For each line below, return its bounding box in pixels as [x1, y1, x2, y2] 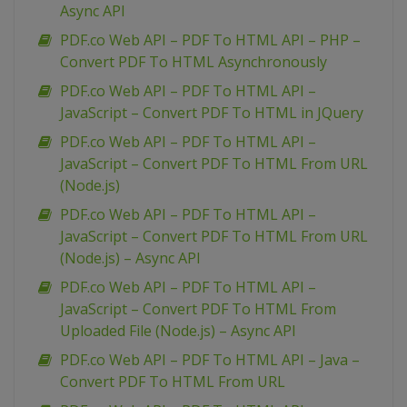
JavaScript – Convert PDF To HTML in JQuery [60, 103, 363, 124]
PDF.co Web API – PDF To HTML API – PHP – [60, 30, 361, 51]
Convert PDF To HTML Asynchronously [60, 52, 327, 73]
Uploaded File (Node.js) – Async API [60, 321, 296, 342]
